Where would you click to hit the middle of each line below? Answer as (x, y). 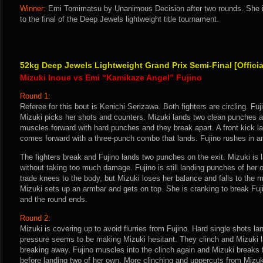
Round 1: (35, 96)
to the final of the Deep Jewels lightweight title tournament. (119, 19)
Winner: (33, 9)
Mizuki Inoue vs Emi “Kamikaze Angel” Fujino (111, 77)
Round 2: (35, 218)
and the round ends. (54, 199)
